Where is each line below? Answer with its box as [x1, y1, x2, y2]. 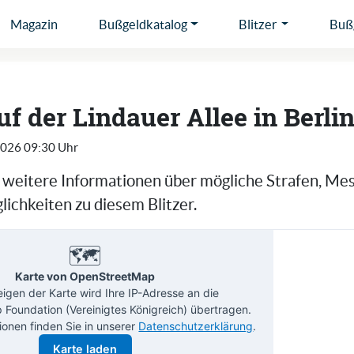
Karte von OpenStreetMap [15, 269, 156, 283]
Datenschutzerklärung [138, 318, 254, 333]
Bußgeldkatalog [98, 17, 187, 32]
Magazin [9, 17, 58, 32]
